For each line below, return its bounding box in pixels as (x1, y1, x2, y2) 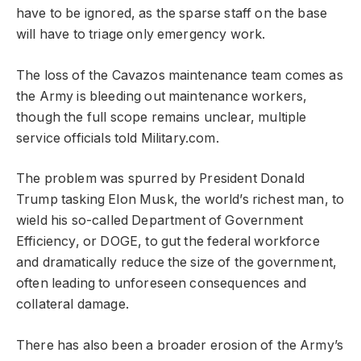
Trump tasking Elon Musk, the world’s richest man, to (16, 192, 345, 208)
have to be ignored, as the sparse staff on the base (16, 6, 328, 22)
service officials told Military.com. (16, 130, 219, 146)
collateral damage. (16, 297, 129, 313)
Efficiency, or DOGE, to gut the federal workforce (16, 234, 320, 250)
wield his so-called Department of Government (16, 213, 304, 229)
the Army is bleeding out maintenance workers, (16, 88, 308, 104)
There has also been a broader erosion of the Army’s (16, 337, 344, 353)
